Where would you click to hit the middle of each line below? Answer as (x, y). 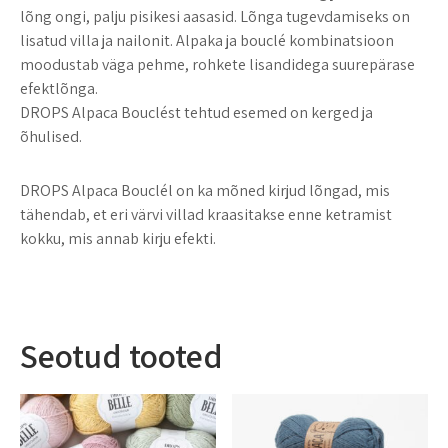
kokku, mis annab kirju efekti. (118, 238)
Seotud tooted (121, 355)
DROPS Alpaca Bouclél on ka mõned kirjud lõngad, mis (205, 190)
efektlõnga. (59, 88)
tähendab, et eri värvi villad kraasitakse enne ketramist (206, 214)
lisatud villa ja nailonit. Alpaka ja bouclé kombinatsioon (207, 40)
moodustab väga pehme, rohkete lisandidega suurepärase (217, 64)
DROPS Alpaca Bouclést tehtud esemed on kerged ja (196, 112)
